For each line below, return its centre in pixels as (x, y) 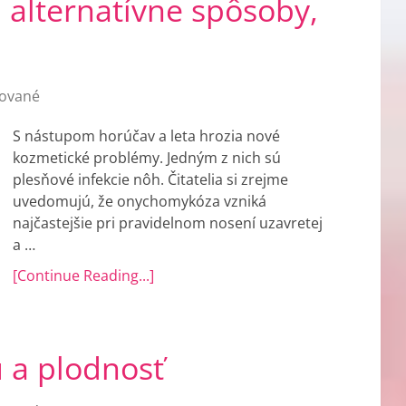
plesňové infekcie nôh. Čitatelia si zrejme (150, 179)
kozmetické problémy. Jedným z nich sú (147, 158)
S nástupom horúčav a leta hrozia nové (146, 136)
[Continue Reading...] (83, 275)
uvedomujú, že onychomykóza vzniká (140, 201)
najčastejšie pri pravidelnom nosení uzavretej (168, 223)
